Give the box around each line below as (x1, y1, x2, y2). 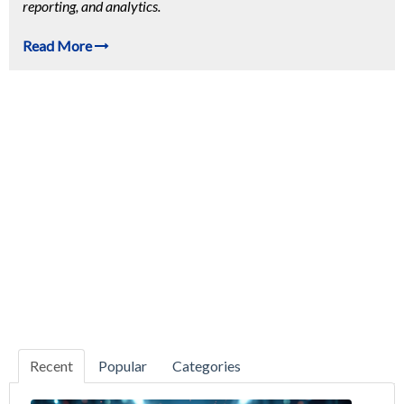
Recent (30, 357, 73, 375)
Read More (23, 37, 95, 55)
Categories (172, 357, 241, 375)
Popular (98, 357, 147, 375)
